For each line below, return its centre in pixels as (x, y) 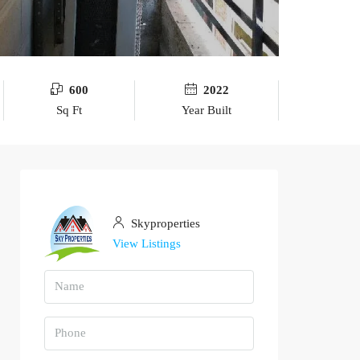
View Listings (147, 243)
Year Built (207, 110)
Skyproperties (164, 223)
